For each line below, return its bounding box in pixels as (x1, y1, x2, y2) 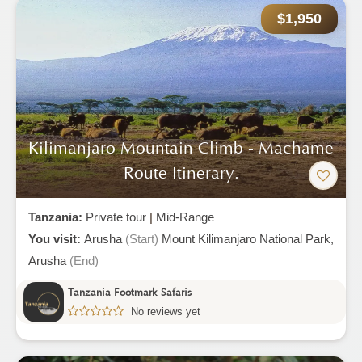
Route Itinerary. (123, 163, 239, 183)
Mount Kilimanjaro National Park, (162, 232, 334, 246)
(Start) (125, 232, 158, 246)
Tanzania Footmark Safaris (68, 286, 192, 298)
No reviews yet (131, 305, 200, 318)
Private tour (86, 210, 146, 224)
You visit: (28, 232, 84, 246)
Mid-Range (156, 210, 214, 224)
